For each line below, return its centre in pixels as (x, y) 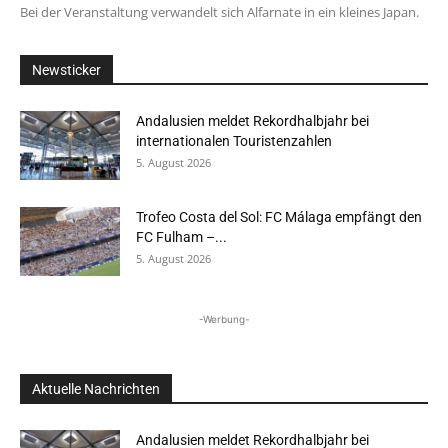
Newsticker (66, 70)
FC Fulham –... (181, 237)
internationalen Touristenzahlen (234, 141)
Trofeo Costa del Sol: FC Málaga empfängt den (279, 217)
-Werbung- (224, 319)
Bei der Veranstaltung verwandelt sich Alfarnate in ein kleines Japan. (219, 12)
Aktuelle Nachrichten (96, 389)
